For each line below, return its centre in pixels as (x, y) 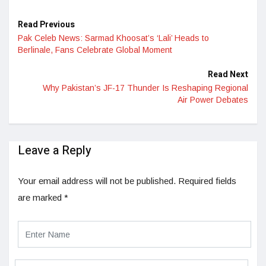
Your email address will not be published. (97, 181)
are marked (41, 198)
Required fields (207, 181)
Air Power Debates (213, 100)
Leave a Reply (55, 151)
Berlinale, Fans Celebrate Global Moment (95, 50)
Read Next (228, 75)
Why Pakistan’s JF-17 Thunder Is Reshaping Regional (145, 88)
